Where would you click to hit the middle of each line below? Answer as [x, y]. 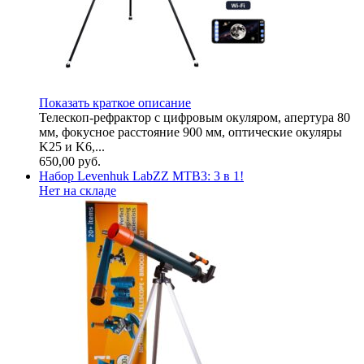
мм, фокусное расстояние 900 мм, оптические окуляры [191, 132]
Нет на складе [78, 190]
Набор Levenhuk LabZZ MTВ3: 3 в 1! [141, 175]
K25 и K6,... [72, 146]
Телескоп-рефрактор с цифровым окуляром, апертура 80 [195, 117]
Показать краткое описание [115, 102]
